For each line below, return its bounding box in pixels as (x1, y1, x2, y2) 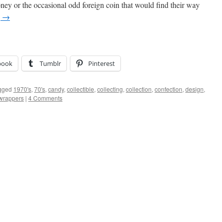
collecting (97, 85, 123, 93)
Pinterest (88, 59, 115, 68)
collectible (67, 85, 94, 93)
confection (155, 85, 182, 93)
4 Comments (28, 94, 62, 102)
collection (126, 85, 152, 93)
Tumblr (40, 59, 61, 68)
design (185, 85, 204, 93)
